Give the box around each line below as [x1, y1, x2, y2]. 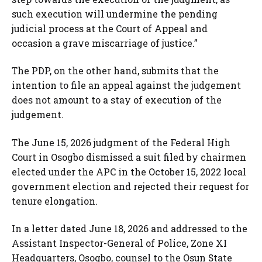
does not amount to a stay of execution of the [12, 94, 222, 106]
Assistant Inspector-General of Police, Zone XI [12, 237, 227, 250]
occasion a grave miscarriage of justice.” [12, 36, 198, 49]
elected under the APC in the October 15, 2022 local [12, 165, 246, 178]
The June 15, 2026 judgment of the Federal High [12, 136, 230, 149]
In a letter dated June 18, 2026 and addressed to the [12, 222, 247, 235]
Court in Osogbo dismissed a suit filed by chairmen [12, 150, 246, 163]
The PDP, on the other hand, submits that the [12, 64, 219, 77]
